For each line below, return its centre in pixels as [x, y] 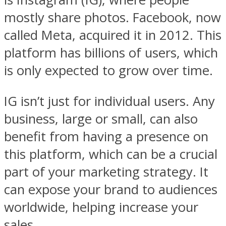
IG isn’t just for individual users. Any [109, 101]
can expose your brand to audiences [111, 189]
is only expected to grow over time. [108, 70]
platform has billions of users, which [111, 52]
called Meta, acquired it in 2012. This [113, 35]
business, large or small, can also [101, 119]
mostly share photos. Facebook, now [112, 17]
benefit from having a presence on [106, 136]
